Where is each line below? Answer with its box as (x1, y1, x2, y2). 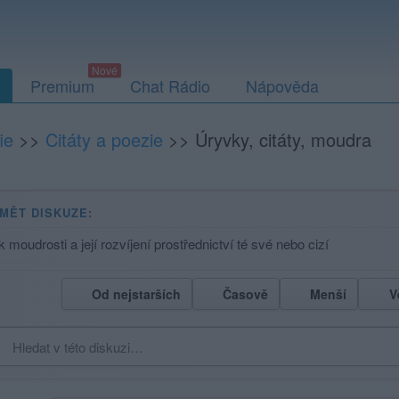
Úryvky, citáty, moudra (195, 126, 371, 152)
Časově (223, 285, 268, 303)
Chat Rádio (130, 74, 210, 97)
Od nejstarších (91, 285, 181, 303)
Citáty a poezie (45, 126, 163, 152)
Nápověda (246, 74, 319, 97)
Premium (30, 74, 94, 97)
